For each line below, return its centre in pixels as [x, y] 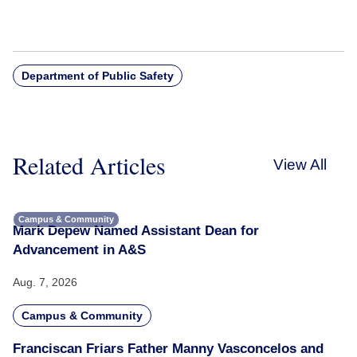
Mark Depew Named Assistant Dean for [136, 231]
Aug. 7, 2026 [45, 282]
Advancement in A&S [79, 250]
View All [300, 165]
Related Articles [89, 165]
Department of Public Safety [98, 76]
